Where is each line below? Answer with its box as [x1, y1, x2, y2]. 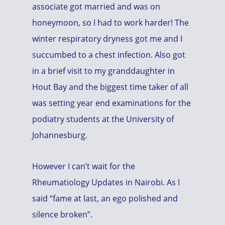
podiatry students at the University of [32, 114, 174, 125]
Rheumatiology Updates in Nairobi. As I [32, 177, 180, 188]
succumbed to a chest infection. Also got [32, 49, 185, 60]
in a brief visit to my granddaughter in [32, 65, 175, 76]
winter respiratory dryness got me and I [32, 33, 182, 44]
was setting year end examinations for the [32, 97, 191, 108]
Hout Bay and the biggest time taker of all [32, 81, 188, 92]
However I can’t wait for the [32, 161, 135, 172]
